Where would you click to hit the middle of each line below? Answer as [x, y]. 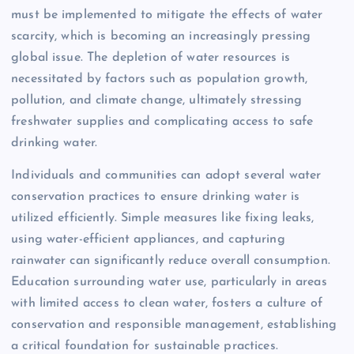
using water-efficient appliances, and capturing [148, 240]
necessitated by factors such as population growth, [160, 79]
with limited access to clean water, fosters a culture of [167, 304]
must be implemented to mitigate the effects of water [167, 15]
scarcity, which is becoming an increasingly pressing [161, 37]
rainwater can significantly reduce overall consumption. [171, 261]
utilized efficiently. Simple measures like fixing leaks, [162, 218]
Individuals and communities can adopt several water [166, 176]
